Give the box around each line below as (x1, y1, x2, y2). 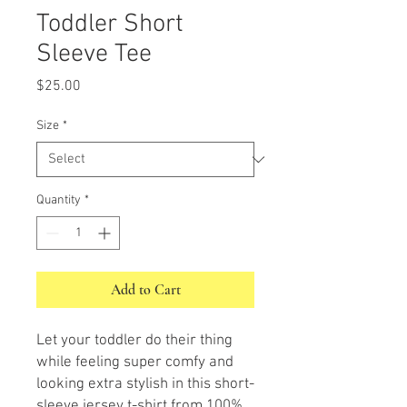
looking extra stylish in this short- (36, 375, 254, 393)
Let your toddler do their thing (36, 332, 233, 350)
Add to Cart (110, 281, 181, 299)
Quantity (36, 193, 81, 208)
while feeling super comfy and (36, 353, 233, 372)
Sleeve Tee (36, 39, 152, 70)
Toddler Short (36, 9, 184, 40)
